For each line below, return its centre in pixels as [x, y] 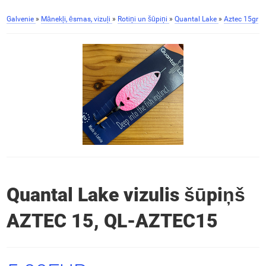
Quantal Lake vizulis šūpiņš [126, 195]
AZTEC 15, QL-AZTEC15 [112, 221]
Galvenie [20, 19]
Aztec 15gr [241, 19]
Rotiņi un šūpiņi [142, 19]
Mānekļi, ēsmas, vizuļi [75, 19]
